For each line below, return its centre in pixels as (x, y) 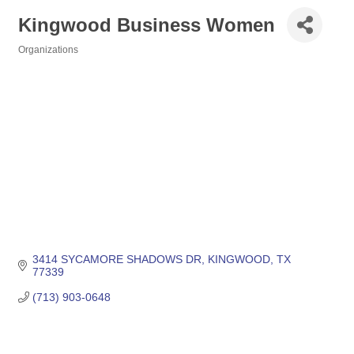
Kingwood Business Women (147, 24)
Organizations (48, 50)
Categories (42, 60)
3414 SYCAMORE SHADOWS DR (117, 260)
